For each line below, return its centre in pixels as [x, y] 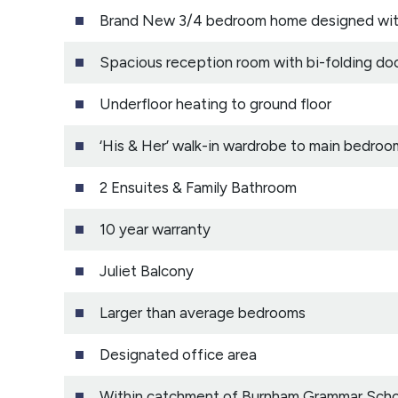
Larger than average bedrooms [203, 312]
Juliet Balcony [147, 271]
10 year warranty [155, 229]
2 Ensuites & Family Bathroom [198, 187]
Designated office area [178, 354]
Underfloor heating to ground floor [215, 103]
